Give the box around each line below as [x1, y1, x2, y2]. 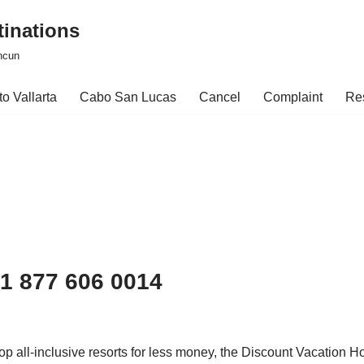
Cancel [199, 90, 240, 104]
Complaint [263, 90, 323, 104]
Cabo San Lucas [80, 90, 176, 104]
